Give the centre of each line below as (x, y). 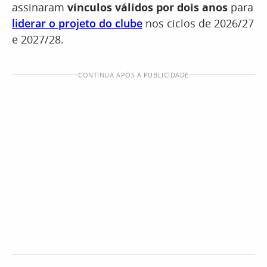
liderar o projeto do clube (77, 24)
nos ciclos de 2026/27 (198, 24)
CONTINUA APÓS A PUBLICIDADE (133, 75)
